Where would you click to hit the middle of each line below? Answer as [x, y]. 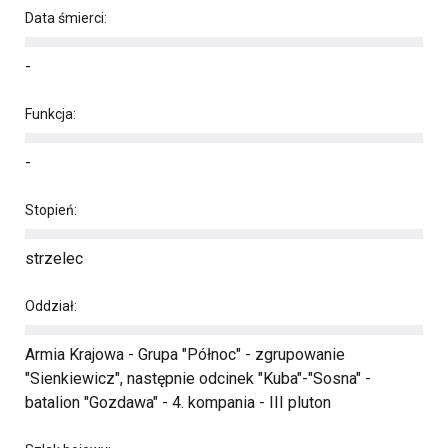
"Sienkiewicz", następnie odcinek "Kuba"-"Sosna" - [198, 378]
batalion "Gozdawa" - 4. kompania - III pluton [178, 402]
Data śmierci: [66, 18]
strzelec [54, 258]
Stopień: [51, 210]
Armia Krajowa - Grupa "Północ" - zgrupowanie [185, 354]
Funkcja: [50, 114]
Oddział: [51, 306]
